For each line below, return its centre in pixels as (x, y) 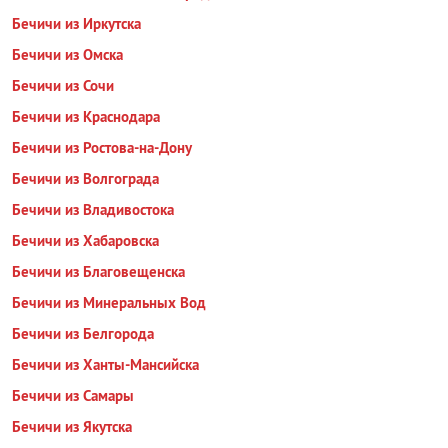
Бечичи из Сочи (63, 85)
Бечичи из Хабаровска (85, 240)
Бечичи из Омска (67, 54)
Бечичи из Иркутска (76, 23)
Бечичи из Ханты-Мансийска (105, 364)
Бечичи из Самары (73, 395)
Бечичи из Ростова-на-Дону (102, 147)
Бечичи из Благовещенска (98, 271)
